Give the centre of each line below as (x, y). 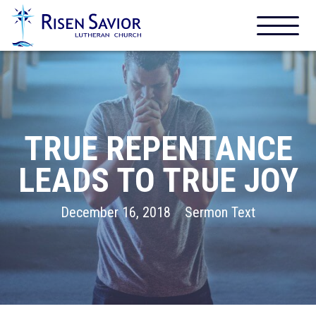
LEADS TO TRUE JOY (158, 180)
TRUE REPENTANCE (158, 148)
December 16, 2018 (116, 212)
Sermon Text (220, 212)
